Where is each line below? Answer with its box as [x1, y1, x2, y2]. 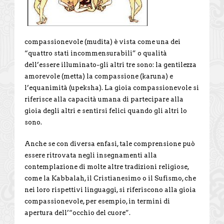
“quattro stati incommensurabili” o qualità [24, 49, 167, 57]
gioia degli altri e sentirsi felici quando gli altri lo [24, 106, 187, 114]
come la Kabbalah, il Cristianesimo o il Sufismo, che [24, 174, 196, 182]
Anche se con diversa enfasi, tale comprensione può [24, 139, 195, 147]
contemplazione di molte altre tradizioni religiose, [24, 162, 189, 170]
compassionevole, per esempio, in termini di [24, 197, 170, 205]
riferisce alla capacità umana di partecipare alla [24, 95, 183, 103]
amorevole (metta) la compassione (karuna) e [24, 72, 173, 80]
